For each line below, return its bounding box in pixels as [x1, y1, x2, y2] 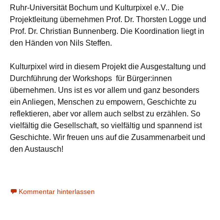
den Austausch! [10, 145, 63, 153]
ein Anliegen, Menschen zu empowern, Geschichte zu [10, 98, 196, 106]
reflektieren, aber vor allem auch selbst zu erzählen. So [10, 110, 200, 118]
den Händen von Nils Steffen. [10, 39, 116, 47]
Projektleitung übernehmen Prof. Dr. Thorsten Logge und [10, 15, 206, 24]
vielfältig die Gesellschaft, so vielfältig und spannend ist [10, 121, 202, 130]
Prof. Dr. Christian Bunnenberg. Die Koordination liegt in [10, 27, 204, 35]
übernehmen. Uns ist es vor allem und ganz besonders [10, 86, 199, 94]
